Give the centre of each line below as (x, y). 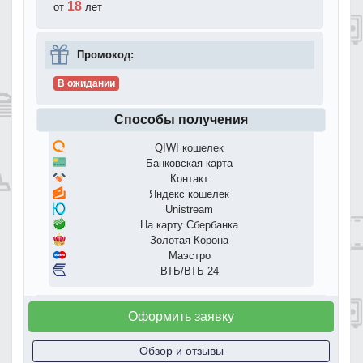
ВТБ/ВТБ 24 (189, 271)
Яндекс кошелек (189, 194)
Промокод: (105, 54)
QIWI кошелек (189, 147)
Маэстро (189, 255)
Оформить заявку (181, 316)
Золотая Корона (189, 240)
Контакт (189, 178)
